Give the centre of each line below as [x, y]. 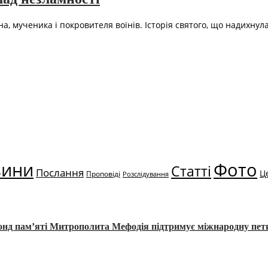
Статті [191, 172]
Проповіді [103, 174]
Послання [60, 173]
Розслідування [146, 174]
